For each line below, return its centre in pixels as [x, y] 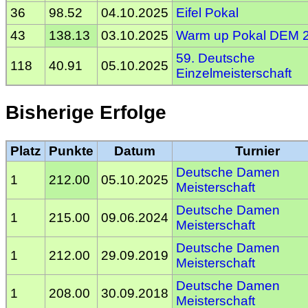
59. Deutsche [216, 58]
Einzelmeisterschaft [234, 74]
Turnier [257, 151]
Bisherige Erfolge [86, 113]
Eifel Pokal [207, 13]
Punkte [71, 151]
